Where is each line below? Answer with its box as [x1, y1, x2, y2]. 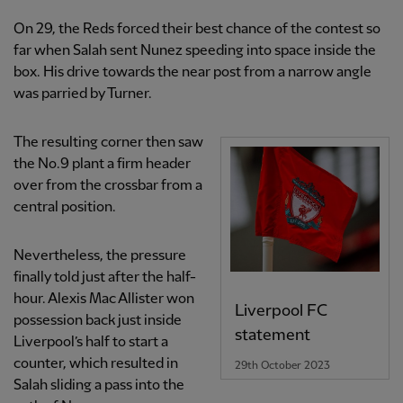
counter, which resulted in [13, 356, 178, 372]
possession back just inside [13, 313, 182, 329]
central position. [13, 200, 116, 216]
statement [234, 326, 310, 344]
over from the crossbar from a [13, 178, 202, 194]
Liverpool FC [234, 301, 327, 319]
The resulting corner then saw [13, 135, 203, 151]
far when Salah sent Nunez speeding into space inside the [13, 43, 376, 59]
